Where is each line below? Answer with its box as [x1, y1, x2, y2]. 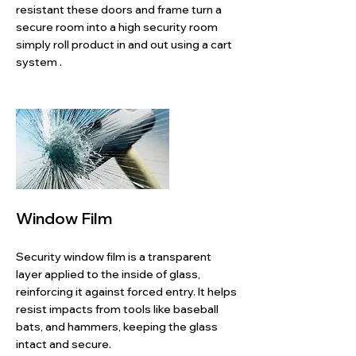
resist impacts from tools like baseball [16, 302, 219, 316]
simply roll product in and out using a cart [16, 37, 232, 52]
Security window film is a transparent [16, 250, 211, 264]
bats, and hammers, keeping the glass [16, 319, 218, 334]
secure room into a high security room [16, 20, 218, 34]
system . [16, 55, 62, 69]
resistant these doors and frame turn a [16, 2, 222, 17]
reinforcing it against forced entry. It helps [16, 284, 237, 299]
